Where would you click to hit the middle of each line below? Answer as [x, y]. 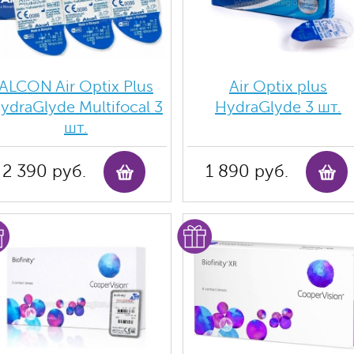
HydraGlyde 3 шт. [278, 107]
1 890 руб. [247, 171]
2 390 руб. [44, 171]
